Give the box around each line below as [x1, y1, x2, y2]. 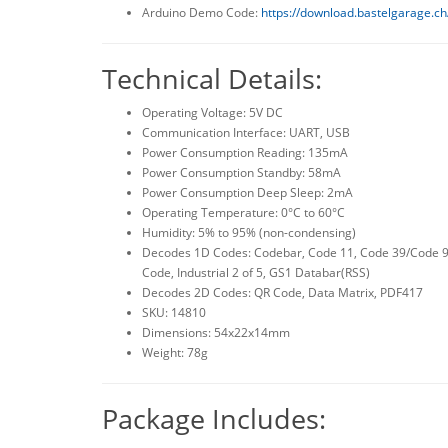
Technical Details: [102, 59, 322, 97]
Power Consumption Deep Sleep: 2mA [142, 183, 353, 201]
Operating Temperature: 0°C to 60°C [142, 203, 345, 221]
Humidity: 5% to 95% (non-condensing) [142, 223, 356, 241]
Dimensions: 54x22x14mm [142, 323, 290, 341]
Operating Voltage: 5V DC [142, 103, 283, 121]
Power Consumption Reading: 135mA [142, 143, 348, 161]
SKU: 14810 [142, 303, 206, 321]
